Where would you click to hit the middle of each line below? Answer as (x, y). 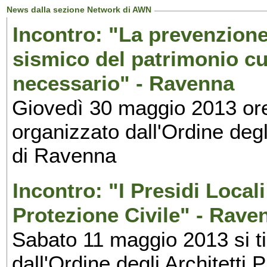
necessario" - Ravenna (124, 83)
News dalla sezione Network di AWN (79, 10)
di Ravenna (64, 156)
